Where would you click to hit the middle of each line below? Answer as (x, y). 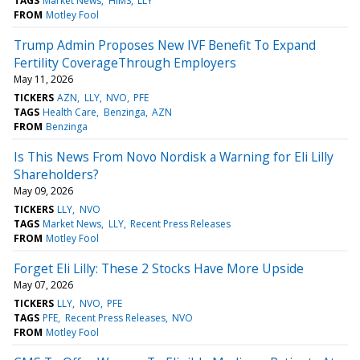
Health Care (70, 112)
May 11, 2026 (43, 79)
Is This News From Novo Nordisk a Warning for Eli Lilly (174, 156)
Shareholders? (56, 174)
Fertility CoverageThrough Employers (125, 62)
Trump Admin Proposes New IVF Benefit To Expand (165, 45)
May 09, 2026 (43, 190)
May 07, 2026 (43, 284)
